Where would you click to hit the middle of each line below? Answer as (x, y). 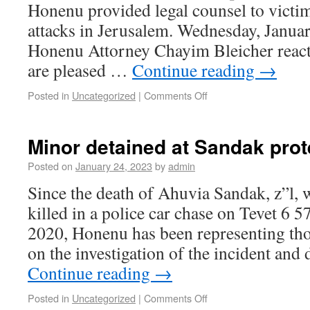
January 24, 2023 (114, 166)
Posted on (50, 166)
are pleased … (80, 70)
